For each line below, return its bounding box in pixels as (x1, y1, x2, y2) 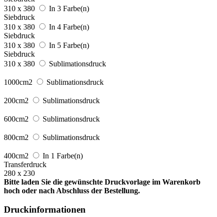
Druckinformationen (4, 204, 86, 215)
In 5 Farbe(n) (49, 41, 89, 49)
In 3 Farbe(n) (49, 4, 89, 13)
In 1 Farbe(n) (43, 151, 83, 160)
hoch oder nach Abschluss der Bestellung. (4, 186, 140, 195)
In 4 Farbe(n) (49, 22, 89, 31)
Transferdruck (4, 160, 46, 169)
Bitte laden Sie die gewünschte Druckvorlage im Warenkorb (4, 177, 201, 186)
